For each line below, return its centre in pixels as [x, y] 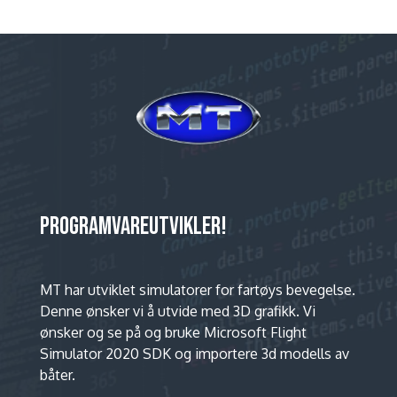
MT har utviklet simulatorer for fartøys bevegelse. [197, 289]
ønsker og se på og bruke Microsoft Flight [173, 332]
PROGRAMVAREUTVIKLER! [133, 226]
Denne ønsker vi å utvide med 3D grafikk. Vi [177, 311]
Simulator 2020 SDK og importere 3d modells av [194, 353]
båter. [57, 374]
